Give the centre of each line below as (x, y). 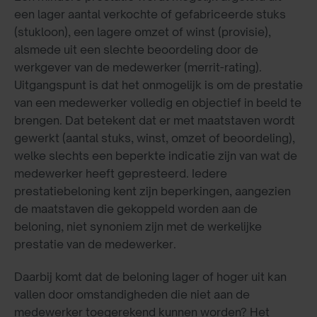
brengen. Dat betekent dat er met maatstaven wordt (155, 121)
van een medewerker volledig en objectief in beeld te (158, 103)
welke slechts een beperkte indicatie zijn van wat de (156, 156)
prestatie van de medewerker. (95, 244)
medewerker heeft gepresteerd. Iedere (121, 174)
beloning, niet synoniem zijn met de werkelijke (138, 227)
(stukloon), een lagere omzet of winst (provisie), (143, 32)
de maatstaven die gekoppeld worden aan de (136, 209)
